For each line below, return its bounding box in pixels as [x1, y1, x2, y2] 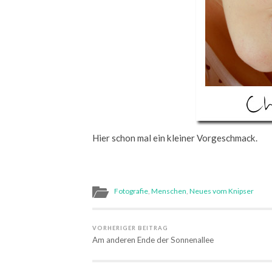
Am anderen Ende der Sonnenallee [92, 234, 214, 245]
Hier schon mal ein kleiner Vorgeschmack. [92, 132, 257, 144]
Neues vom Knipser [189, 186, 254, 195]
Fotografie [114, 186, 148, 195]
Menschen [151, 186, 186, 195]
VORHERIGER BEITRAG [92, 224, 168, 231]
